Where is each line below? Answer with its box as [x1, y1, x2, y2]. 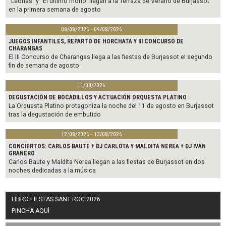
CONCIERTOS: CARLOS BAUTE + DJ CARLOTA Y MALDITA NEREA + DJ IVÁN [9, 142, 206, 150]
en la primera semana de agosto [9, 6, 101, 14]
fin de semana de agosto [9, 62, 80, 70]
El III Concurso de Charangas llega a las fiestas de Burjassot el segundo [9, 53, 213, 61]
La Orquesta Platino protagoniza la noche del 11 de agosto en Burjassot [9, 102, 214, 110]
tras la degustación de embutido [9, 111, 101, 119]
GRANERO [9, 149, 35, 157]
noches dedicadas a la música [9, 166, 96, 174]
